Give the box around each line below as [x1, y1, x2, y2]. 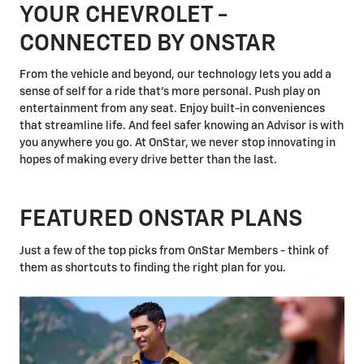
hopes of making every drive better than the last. [19, 154, 277, 167]
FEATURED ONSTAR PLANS [19, 208, 303, 232]
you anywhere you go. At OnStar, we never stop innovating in [19, 137, 336, 149]
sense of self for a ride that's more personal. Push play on [19, 86, 320, 98]
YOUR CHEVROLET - [19, 3, 227, 27]
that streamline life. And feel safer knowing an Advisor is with [19, 120, 344, 132]
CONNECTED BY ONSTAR [19, 32, 276, 55]
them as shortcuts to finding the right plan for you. [19, 262, 286, 274]
